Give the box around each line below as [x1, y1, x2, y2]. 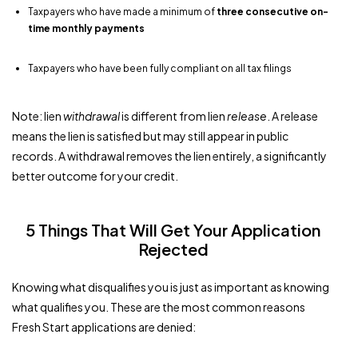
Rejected [137, 238, 209, 259]
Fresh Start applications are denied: [12, 319, 196, 334]
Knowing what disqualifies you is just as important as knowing [12, 279, 329, 294]
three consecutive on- [217, 5, 328, 18]
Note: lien [12, 108, 63, 123]
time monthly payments [28, 22, 145, 34]
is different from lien [120, 108, 227, 123]
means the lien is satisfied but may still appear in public [12, 128, 288, 143]
